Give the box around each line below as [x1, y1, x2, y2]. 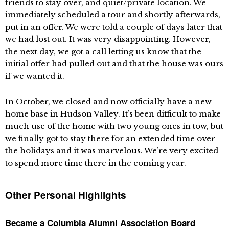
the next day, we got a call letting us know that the [5, 47, 201, 57]
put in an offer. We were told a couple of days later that [5, 22, 222, 32]
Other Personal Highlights [5, 188, 126, 202]
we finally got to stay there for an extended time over [5, 133, 215, 144]
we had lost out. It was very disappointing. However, [5, 34, 211, 44]
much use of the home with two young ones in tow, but [5, 121, 223, 131]
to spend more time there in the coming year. [5, 158, 186, 168]
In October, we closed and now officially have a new [5, 97, 212, 107]
